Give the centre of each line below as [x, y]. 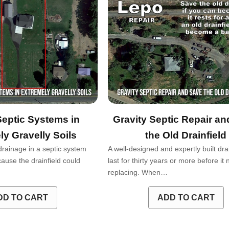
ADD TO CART [186, 197]
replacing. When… [138, 173]
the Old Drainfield [186, 135]
